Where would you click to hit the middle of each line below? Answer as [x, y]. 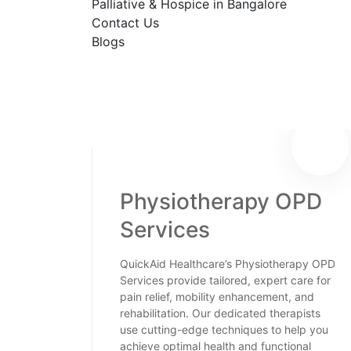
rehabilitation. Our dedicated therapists [220, 313]
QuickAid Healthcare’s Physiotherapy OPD [228, 264]
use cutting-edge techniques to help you [224, 329]
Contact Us [125, 23]
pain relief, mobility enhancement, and [217, 297]
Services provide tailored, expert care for [225, 280]
